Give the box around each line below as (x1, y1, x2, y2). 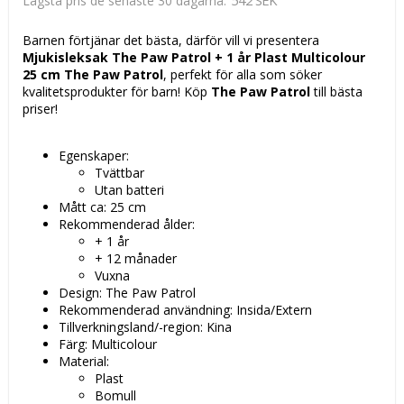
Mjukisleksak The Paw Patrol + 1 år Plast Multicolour (23, 49, 365, 67)
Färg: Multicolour (59, 335, 157, 353)
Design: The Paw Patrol (59, 284, 196, 302)
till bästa (310, 83, 363, 101)
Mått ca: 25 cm (59, 198, 146, 216)
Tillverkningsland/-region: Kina (59, 318, 232, 336)
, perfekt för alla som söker (163, 66, 322, 84)
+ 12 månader (95, 250, 177, 268)
